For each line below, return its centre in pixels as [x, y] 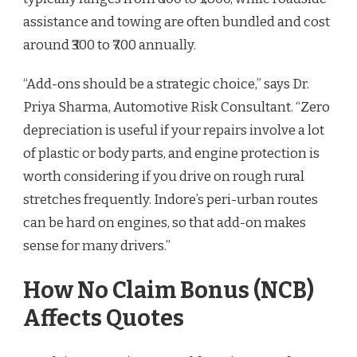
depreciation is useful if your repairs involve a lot [174, 131]
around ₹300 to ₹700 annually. [110, 45]
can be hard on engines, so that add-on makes [165, 223]
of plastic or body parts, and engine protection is [171, 154]
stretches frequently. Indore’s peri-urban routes [171, 200]
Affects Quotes [104, 318]
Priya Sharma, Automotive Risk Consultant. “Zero [177, 108]
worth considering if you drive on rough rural [164, 177]
